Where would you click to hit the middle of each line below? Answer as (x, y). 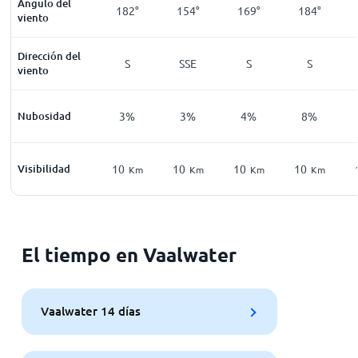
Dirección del (50, 56)
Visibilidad (44, 168)
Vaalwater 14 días (90, 311)
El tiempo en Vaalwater (129, 254)
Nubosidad (45, 115)
